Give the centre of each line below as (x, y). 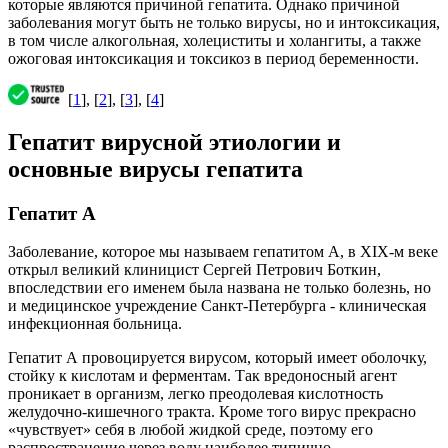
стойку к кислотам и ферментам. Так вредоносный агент (202, 376)
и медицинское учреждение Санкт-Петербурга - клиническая (217, 306)
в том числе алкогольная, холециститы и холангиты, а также (214, 40)
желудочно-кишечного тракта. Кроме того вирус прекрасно (212, 412)
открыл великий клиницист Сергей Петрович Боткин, (194, 270)
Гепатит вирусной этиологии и (174, 141)
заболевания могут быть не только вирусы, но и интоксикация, (224, 22)
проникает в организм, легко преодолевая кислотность (195, 394)
